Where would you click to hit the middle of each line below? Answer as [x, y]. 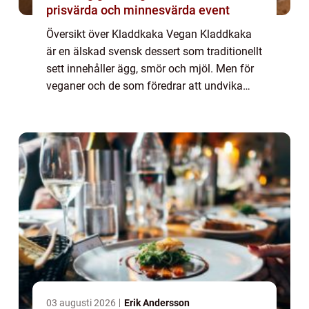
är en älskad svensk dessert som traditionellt [154, 52]
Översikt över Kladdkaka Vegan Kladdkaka [149, 34]
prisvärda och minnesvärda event [138, 10]
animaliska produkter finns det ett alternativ [152, 103]
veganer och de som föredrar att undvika [144, 86]
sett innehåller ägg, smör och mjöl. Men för [150, 69]
